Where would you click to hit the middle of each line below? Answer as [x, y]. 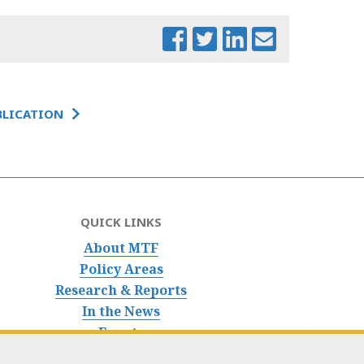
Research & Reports [121, 290]
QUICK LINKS [121, 222]
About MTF [121, 248]
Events [121, 333]
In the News [121, 312]
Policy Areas [121, 269]
